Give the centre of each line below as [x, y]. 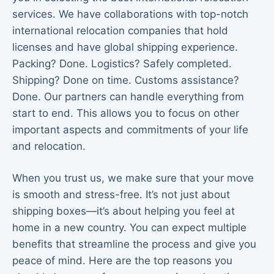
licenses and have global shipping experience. [125, 47]
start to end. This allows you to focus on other [126, 113]
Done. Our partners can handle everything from [128, 96]
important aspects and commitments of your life [130, 129]
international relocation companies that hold [120, 30]
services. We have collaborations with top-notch [130, 14]
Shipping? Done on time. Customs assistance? [126, 80]
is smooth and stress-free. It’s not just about [121, 195]
